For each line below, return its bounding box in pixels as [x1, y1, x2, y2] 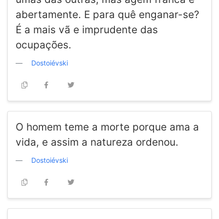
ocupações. [16, 39, 71, 51]
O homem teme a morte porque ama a [16, 121, 199, 133]
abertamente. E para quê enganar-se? [16, 8, 199, 21]
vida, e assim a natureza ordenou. [16, 136, 178, 149]
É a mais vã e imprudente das [16, 23, 158, 36]
